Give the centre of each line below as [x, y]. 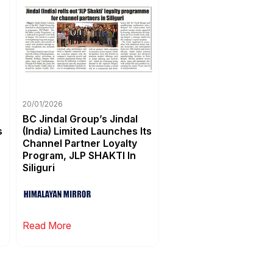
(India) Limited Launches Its [87, 131]
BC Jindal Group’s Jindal [80, 119]
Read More [47, 225]
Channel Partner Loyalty [80, 143]
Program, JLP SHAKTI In [79, 155]
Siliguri [39, 167]
